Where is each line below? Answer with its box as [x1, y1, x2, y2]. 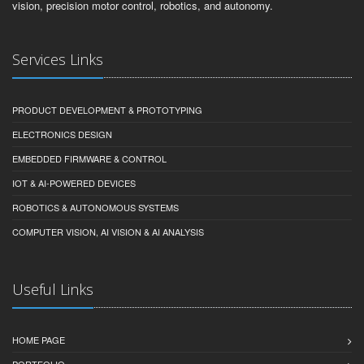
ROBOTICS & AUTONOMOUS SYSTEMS [12, 200, 179, 214]
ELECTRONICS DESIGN [12, 127, 112, 141]
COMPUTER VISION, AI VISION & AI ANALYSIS [12, 224, 204, 238]
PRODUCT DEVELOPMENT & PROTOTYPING [12, 102, 202, 116]
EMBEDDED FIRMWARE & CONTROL [12, 151, 167, 165]
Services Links [12, 49, 103, 69]
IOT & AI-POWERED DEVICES [12, 175, 136, 189]
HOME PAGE [12, 332, 65, 346]
